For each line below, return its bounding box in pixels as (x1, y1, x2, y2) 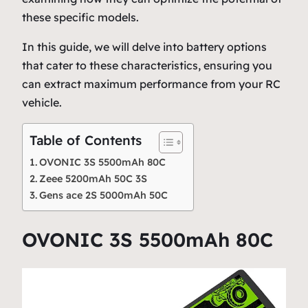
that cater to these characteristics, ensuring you (22, 58, 272, 72)
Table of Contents (30, 132, 142, 149)
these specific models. (22, 10, 139, 24)
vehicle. (22, 95, 62, 109)
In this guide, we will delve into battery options (22, 39, 267, 54)
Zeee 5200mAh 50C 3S (38, 172, 147, 185)
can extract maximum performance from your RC (22, 76, 280, 91)
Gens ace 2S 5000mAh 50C (38, 188, 168, 201)
